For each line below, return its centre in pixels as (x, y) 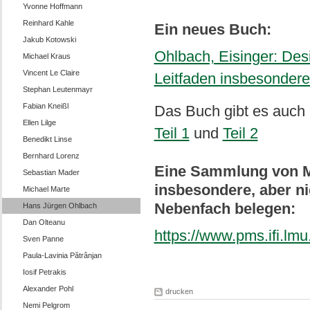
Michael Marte (46, 189)
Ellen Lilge (39, 122)
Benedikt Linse (47, 139)
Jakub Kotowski (49, 39)
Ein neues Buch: (212, 29)
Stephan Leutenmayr (57, 89)
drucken (179, 291)
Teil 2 (240, 133)
